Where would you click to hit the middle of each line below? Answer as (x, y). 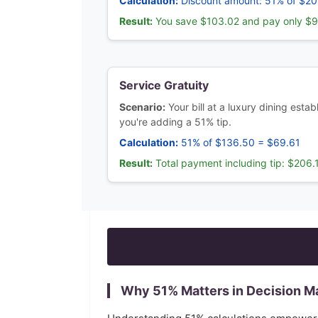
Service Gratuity (164, 85)
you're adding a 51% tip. (175, 122)
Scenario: (142, 107)
